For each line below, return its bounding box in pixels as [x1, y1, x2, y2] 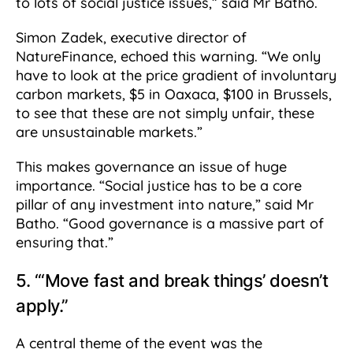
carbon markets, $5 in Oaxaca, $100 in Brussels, [16, 85, 332, 104]
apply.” [16, 295, 69, 317]
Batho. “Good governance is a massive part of [16, 214, 324, 233]
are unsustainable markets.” [16, 123, 203, 142]
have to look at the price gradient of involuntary [16, 66, 336, 85]
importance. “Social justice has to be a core [16, 176, 302, 195]
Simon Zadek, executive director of [16, 28, 247, 47]
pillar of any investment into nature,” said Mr [16, 195, 314, 214]
